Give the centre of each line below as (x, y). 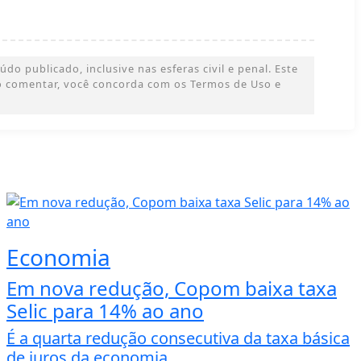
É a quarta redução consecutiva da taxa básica (178, 338)
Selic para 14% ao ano (105, 310)
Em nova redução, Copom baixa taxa (172, 288)
